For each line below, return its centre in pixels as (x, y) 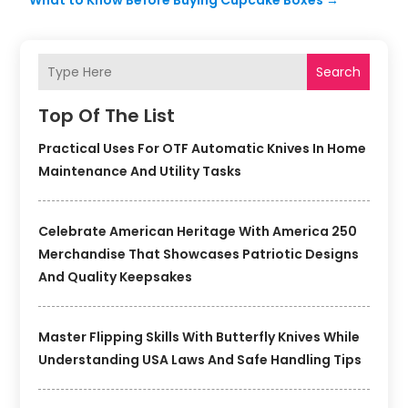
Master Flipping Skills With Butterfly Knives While (199, 337)
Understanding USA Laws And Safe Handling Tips (200, 360)
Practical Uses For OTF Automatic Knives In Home (203, 149)
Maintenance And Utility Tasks (140, 172)
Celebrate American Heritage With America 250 (198, 232)
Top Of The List (107, 116)
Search (338, 71)
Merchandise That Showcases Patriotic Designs (199, 255)
